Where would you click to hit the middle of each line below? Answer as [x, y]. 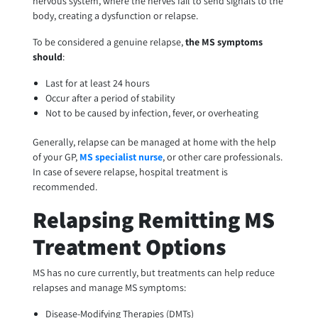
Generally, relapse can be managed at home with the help [154, 142]
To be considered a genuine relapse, [109, 42]
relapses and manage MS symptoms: [109, 288]
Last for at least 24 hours [97, 83]
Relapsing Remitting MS [153, 220]
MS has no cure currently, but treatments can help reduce [153, 273]
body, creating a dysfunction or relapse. [115, 16]
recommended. [65, 187]
